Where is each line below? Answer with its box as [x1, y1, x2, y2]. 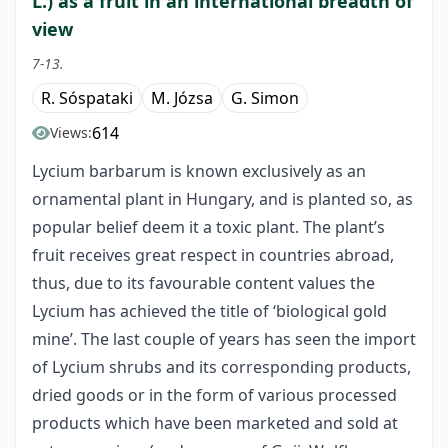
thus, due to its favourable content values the [32, 272, 375, 295]
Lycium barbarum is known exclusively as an [32, 160, 366, 183]
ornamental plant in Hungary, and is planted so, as [32, 188, 413, 211]
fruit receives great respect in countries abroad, [32, 244, 394, 267]
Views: [50, 123, 92, 143]
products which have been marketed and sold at [32, 412, 398, 435]
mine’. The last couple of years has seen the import [32, 328, 416, 351]
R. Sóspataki [41, 87, 133, 110]
